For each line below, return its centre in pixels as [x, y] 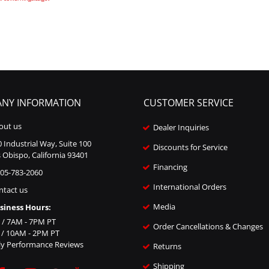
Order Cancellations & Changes [208, 227]
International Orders [190, 187]
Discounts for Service [191, 147]
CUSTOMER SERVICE [189, 103]
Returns [168, 246]
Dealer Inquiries [181, 128]
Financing [171, 167]
